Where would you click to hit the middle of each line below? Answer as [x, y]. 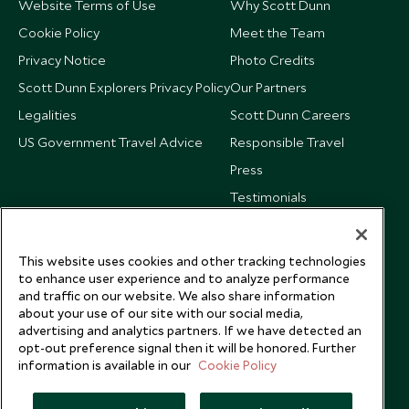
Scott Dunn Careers [290, 115]
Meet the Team [278, 32]
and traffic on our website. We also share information [177, 295]
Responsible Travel [287, 142]
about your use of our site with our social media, [161, 313]
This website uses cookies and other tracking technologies [192, 261]
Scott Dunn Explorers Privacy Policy [124, 87]
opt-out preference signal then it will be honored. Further [187, 347]
